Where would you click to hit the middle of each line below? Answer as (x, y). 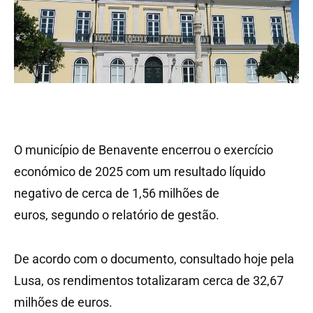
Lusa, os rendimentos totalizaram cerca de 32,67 (149, 281)
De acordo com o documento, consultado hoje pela (154, 259)
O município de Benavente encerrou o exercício (144, 150)
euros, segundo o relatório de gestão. (117, 215)
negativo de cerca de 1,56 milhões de (117, 194)
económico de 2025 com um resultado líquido (140, 172)
